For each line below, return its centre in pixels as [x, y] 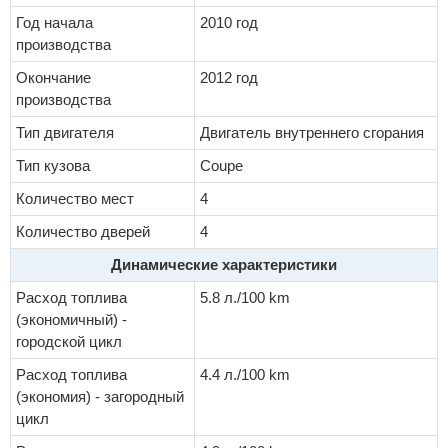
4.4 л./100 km [245, 375]
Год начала [54, 23]
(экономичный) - [71, 320]
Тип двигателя [65, 133]
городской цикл [69, 342]
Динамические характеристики [224, 265]
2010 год [229, 23]
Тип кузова [53, 166]
